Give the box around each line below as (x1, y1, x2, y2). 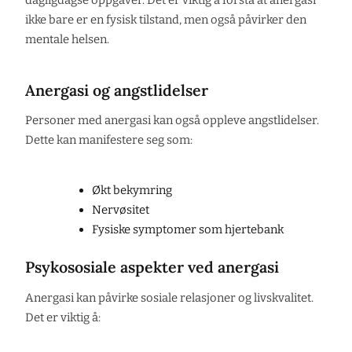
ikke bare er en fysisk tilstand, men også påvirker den (25, 12, 306, 27)
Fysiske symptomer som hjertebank (91, 222, 284, 237)
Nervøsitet (91, 203, 149, 218)
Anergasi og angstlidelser (25, 79, 208, 100)
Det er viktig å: (25, 310, 101, 325)
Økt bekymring (91, 183, 172, 198)
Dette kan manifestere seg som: (25, 133, 192, 148)
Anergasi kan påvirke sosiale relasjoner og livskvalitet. (25, 291, 313, 306)
